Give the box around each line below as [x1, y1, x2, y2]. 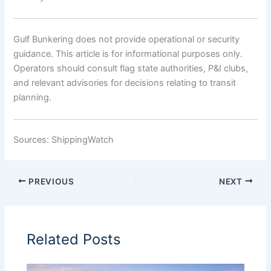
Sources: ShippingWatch [13, 134, 114, 146]
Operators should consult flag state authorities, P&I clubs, [13, 63, 249, 74]
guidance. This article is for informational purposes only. [13, 48, 243, 60]
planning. [13, 92, 52, 103]
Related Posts [27, 230, 121, 248]
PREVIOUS [26, 176, 74, 186]
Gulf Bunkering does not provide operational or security [13, 34, 240, 45]
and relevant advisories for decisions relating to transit [13, 77, 237, 89]
